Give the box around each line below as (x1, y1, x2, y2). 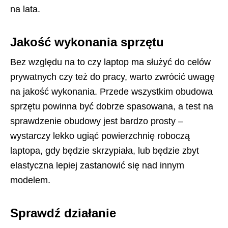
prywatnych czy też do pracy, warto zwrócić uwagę (10, 71, 215, 82)
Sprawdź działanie (10, 206, 116, 220)
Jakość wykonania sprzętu (10, 35, 164, 49)
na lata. (10, 4, 40, 14)
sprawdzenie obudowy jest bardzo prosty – (10, 116, 183, 126)
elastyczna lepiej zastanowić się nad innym (10, 160, 184, 170)
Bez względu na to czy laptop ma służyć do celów (10, 56, 211, 67)
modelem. (10, 175, 50, 185)
